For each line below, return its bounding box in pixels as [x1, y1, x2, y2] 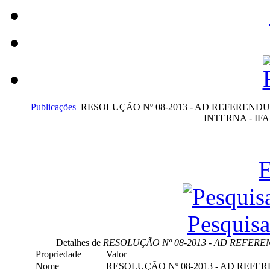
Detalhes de [55, 237, 101, 248]
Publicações [31, 102, 76, 113]
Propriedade [35, 249, 81, 260]
